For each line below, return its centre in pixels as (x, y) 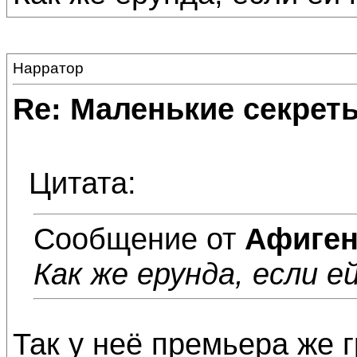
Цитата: (82, 183)
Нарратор (48, 68)
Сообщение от (139, 239)
